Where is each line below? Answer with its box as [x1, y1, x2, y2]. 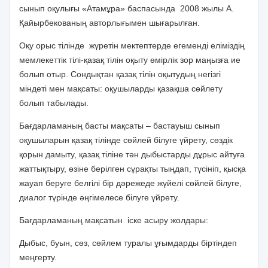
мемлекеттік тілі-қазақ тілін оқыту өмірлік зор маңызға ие [19, 55, 240, 65]
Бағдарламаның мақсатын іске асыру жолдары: [19, 215, 208, 225]
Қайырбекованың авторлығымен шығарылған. [19, 18, 200, 28]
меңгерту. [19, 252, 57, 262]
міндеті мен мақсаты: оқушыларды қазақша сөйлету [19, 84, 223, 93]
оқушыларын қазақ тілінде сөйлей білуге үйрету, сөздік [19, 135, 233, 145]
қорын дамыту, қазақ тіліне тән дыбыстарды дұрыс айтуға [19, 150, 245, 159]
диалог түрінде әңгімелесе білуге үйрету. [19, 193, 179, 202]
